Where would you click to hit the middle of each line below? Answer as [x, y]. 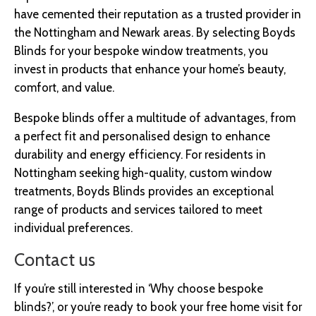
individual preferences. [75, 228]
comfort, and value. [64, 88]
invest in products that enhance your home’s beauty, [150, 69]
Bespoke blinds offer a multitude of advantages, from [155, 118]
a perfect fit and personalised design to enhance [142, 136]
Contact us [57, 260]
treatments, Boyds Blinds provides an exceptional [144, 192]
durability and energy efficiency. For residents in [140, 155]
